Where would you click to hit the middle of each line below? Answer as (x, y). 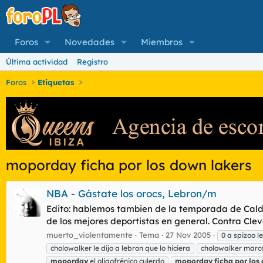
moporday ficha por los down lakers (129, 165)
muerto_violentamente (90, 235)
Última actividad (37, 62)
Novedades (89, 42)
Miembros (161, 42)
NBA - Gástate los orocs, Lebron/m (131, 194)
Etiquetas (56, 82)
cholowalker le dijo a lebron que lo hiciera (120, 248)
